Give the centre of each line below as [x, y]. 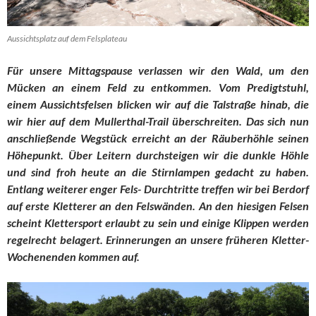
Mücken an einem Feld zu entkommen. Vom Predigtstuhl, [158, 87]
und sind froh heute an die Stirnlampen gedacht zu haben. [158, 172]
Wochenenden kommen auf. [73, 257]
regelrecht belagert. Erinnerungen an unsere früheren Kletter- [158, 240]
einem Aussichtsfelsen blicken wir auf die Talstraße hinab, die [158, 104]
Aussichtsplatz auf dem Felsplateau [67, 39]
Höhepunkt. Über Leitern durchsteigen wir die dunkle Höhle [158, 155]
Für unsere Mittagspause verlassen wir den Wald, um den [158, 71]
